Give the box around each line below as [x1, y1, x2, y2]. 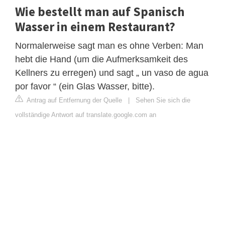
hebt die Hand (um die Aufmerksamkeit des [15, 54, 188, 64]
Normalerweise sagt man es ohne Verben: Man [15, 40, 203, 51]
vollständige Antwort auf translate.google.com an [15, 110, 156, 119]
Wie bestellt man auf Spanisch [15, 3, 184, 20]
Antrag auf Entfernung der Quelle [25, 96, 122, 104]
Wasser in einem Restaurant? [15, 18, 175, 35]
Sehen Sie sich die [136, 96, 190, 104]
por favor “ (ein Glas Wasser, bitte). [15, 81, 155, 91]
